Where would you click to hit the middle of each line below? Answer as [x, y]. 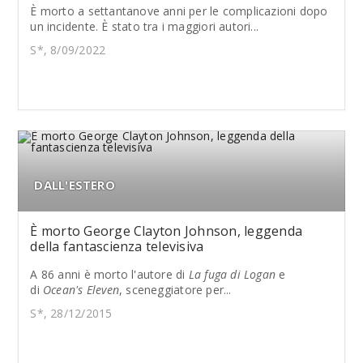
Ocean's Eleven [81, 289]
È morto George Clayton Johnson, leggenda [167, 231]
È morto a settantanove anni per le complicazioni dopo [179, 11]
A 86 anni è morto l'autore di [109, 274]
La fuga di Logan [232, 274]
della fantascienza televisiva [117, 246]
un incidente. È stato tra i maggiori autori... [145, 26]
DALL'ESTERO [75, 184]
